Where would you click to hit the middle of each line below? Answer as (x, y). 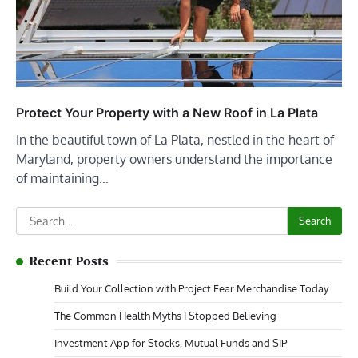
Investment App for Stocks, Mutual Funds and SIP (171, 342)
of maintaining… (62, 178)
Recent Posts (69, 261)
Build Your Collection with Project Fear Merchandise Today (191, 288)
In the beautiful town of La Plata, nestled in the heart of (175, 139)
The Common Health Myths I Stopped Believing (165, 315)
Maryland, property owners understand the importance (174, 159)
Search (36, 215)
